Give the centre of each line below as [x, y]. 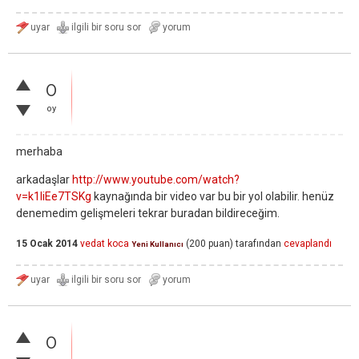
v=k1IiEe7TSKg [54, 196]
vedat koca [105, 244]
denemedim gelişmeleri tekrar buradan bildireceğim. [148, 213]
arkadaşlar [44, 179]
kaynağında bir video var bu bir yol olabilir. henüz [213, 196]
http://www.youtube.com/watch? [156, 179]
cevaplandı [308, 244]
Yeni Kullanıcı [157, 244]
